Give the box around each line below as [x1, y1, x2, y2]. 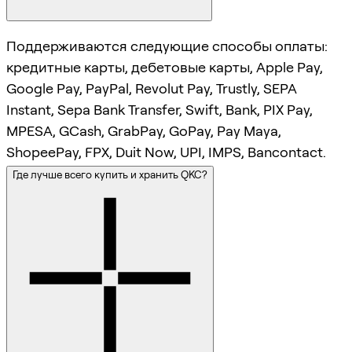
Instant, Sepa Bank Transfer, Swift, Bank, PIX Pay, [6, 101, 313, 119]
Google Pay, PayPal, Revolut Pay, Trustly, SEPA [6, 80, 297, 97]
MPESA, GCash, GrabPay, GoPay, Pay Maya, [6, 123, 281, 140]
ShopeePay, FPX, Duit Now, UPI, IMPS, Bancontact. [6, 144, 326, 161]
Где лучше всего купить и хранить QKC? [13, 168, 207, 181]
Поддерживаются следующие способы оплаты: [6, 38, 328, 55]
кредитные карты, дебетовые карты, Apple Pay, [6, 59, 323, 76]
